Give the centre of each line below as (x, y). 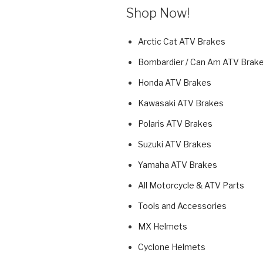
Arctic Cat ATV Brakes (182, 42)
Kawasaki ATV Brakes (181, 103)
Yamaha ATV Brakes (178, 165)
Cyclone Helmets (172, 247)
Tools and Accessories (182, 206)
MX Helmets (163, 227)
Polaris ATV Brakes (175, 124)
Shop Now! (158, 13)
